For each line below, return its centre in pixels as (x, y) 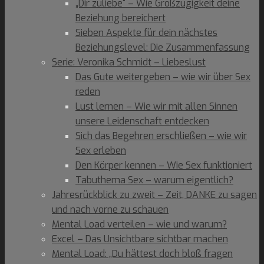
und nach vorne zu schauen (110, 209)
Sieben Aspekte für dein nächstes (146, 33)
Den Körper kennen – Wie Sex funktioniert (164, 165)
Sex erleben (101, 151)
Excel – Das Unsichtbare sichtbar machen (140, 239)
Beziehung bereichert (121, 18)
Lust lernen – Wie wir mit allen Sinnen (156, 106)
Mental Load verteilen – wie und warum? (139, 224)
